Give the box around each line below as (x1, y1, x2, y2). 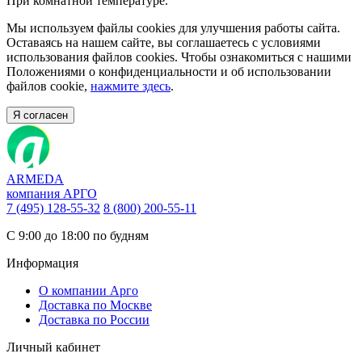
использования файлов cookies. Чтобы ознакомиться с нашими (6, 49, 351, 64)
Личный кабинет (6, 339, 100, 354)
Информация (6, 255, 78, 270)
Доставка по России (39, 312, 149, 326)
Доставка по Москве (39, 297, 152, 312)
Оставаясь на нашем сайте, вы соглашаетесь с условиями (6, 35, 321, 49)
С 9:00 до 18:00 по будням (6, 228, 149, 242)
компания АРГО (6, 186, 97, 200)
